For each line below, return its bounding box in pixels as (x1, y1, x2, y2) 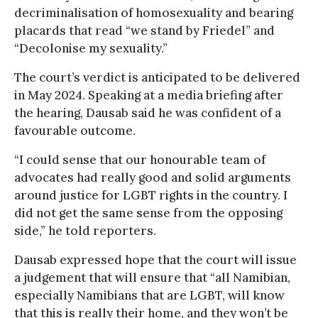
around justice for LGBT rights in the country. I (14, 187, 287, 203)
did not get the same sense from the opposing (14, 204, 283, 221)
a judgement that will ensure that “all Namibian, (14, 269, 290, 285)
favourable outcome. (14, 122, 136, 138)
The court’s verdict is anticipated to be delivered (14, 69, 300, 85)
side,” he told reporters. (14, 222, 156, 238)
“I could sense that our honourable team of (14, 151, 265, 168)
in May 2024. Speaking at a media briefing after (14, 87, 283, 103)
